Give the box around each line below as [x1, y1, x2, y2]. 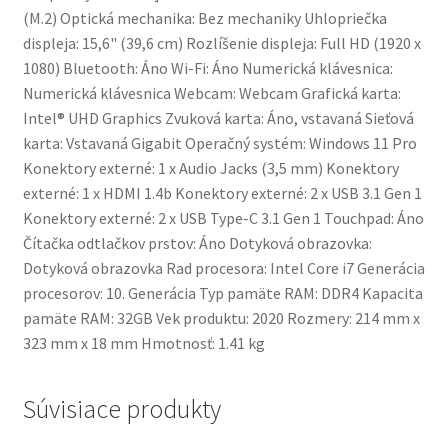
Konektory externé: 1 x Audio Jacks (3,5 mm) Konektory [22, 157, 399, 178]
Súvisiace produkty [22, 393, 221, 426]
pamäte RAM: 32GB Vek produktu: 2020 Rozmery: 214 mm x [22, 307, 420, 328]
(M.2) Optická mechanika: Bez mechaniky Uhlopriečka [22, 7, 387, 28]
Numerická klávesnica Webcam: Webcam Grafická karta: [22, 82, 401, 103]
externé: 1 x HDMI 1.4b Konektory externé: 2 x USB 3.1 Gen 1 [22, 182, 422, 203]
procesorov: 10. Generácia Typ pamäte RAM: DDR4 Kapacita [22, 282, 423, 303]
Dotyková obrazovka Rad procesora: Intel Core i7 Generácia [22, 257, 425, 278]
